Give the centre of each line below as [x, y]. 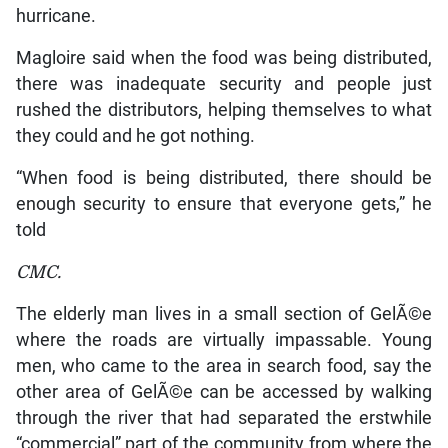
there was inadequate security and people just [224, 83]
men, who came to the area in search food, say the [224, 365]
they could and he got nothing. [135, 135]
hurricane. [55, 15]
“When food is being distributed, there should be [224, 177]
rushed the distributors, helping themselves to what [224, 109]
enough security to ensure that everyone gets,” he [224, 203]
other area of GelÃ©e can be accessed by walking [224, 391]
